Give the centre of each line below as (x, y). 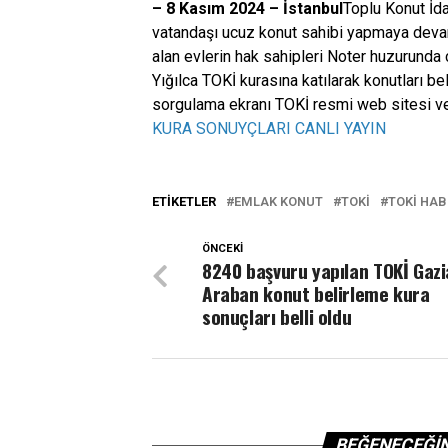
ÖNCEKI (222, 248)
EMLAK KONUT (278, 201)
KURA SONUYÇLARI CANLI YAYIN (269, 128)
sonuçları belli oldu (277, 316)
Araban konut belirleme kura (316, 293)
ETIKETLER (184, 201)
